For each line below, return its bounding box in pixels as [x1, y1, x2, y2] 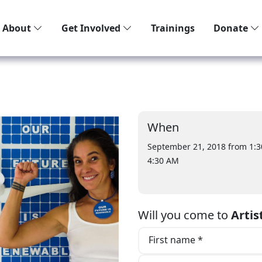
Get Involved [61, 22, 123, 35]
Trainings [151, 22, 195, 35]
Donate [213, 22, 250, 35]
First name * [148, 233, 203, 246]
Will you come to [138, 207, 231, 223]
